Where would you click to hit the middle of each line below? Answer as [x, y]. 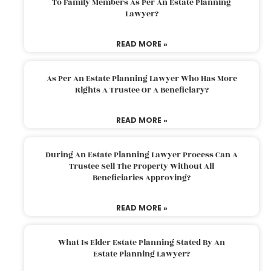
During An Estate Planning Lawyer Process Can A [142, 155]
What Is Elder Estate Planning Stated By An [142, 242]
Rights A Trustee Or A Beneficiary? [142, 90]
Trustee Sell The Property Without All [142, 166]
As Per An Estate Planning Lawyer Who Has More [142, 78]
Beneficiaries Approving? [142, 178]
